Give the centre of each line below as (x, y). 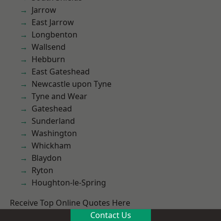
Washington (54, 133)
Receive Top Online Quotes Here (70, 203)
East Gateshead (61, 72)
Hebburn (48, 59)
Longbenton (55, 35)
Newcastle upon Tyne (72, 84)
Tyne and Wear (59, 96)
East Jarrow (53, 22)
